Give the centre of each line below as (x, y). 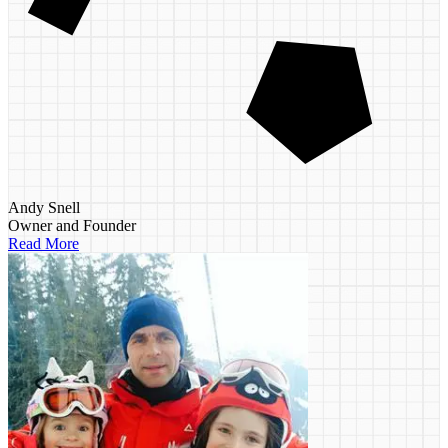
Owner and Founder (72, 226)
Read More (43, 244)
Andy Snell (44, 208)
